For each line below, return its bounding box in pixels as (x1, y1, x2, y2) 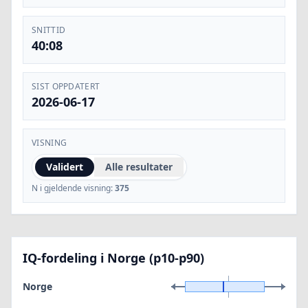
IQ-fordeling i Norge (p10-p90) (23, 250, 204, 266)
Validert (46, 160, 83, 173)
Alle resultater (105, 160, 173, 173)
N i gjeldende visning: (32, 182, 113, 194)
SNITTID (32, 24, 66, 36)
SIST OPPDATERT (32, 80, 100, 92)
